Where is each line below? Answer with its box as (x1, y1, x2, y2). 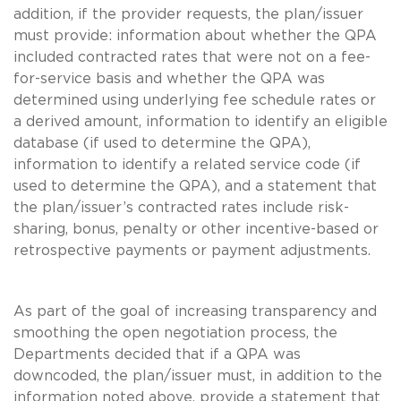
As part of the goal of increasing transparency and (13, 303, 377, 319)
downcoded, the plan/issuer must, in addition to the (13, 368, 382, 383)
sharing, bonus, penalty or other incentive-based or (13, 221, 379, 236)
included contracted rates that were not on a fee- (13, 49, 371, 64)
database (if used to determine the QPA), (13, 135, 311, 150)
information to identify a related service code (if (13, 157, 361, 172)
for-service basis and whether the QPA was (13, 71, 325, 86)
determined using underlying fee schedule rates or (13, 92, 376, 107)
